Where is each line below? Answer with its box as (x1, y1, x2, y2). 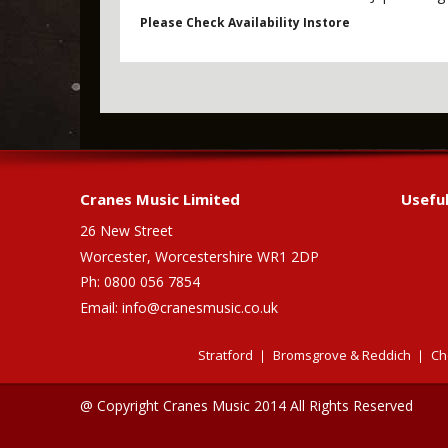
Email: (80, 298, 122, 317)
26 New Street (80, 221, 173, 240)
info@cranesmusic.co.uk (122, 298, 278, 317)
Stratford (197, 346, 253, 364)
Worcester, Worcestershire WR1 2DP (80, 247, 319, 266)
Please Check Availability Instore (140, 14, 350, 31)
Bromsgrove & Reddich (272, 346, 411, 364)
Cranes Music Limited (80, 189, 240, 209)
